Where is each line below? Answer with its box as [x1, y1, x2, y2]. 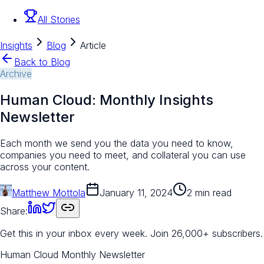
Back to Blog [14, 56, 70, 68]
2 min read [187, 186, 232, 199]
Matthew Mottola [12, 186, 85, 199]
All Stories [38, 14, 80, 26]
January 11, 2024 [100, 186, 173, 199]
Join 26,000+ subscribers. [150, 227, 263, 239]
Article [80, 39, 106, 52]
